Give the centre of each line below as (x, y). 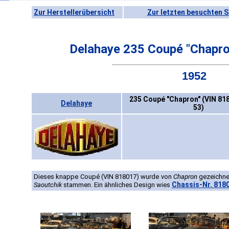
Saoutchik (48, 185)
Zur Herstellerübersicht (74, 12)
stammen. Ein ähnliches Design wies (117, 185)
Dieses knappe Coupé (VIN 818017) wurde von (104, 177)
